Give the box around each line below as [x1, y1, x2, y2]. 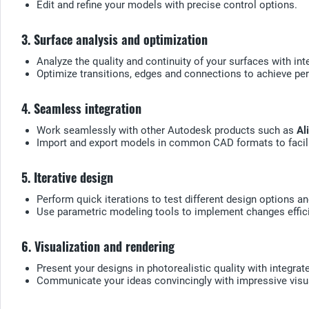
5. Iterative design [21, 168, 113, 186]
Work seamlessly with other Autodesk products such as [37, 123, 297, 137]
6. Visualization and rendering [21, 237, 175, 255]
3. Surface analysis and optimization [21, 30, 208, 48]
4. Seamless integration [21, 99, 141, 117]
